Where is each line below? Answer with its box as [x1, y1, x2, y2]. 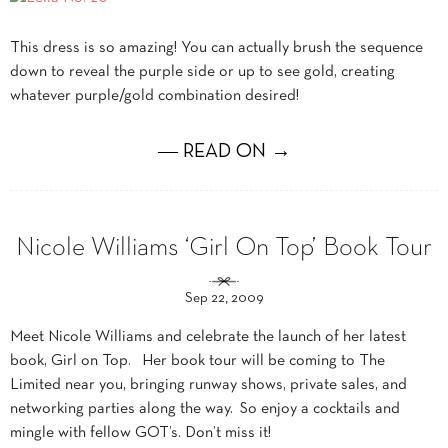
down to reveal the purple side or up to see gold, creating [10, 65, 395, 79]
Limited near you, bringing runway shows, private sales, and [10, 378, 407, 392]
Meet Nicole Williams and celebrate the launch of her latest [10, 330, 406, 344]
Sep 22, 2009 [184, 292, 264, 305]
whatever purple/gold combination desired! [10, 89, 299, 103]
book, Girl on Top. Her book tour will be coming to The [10, 354, 385, 368]
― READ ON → [157, 143, 291, 161]
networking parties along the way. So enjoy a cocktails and [10, 402, 400, 416]
